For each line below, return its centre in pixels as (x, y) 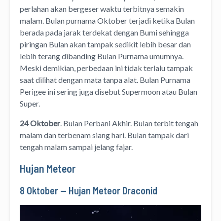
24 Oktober (40, 123)
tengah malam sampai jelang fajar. (76, 147)
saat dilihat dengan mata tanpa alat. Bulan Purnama (105, 79)
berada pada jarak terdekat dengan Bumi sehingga (104, 32)
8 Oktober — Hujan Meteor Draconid (89, 190)
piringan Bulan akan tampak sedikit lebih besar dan (105, 44)
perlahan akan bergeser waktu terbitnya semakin (102, 8)
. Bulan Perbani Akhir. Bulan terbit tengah (129, 123)
